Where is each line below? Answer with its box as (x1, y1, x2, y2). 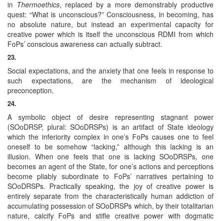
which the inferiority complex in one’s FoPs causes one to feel (7, 131, 214, 142)
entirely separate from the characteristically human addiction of (7, 190, 214, 201)
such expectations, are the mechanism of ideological (7, 75, 214, 85)
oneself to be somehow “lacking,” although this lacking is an (7, 141, 214, 151)
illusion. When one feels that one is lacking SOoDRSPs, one (7, 151, 214, 161)
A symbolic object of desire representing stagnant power (7, 111, 214, 122)
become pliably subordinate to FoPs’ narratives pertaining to (7, 171, 214, 181)
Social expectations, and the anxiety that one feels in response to (7, 65, 214, 75)
